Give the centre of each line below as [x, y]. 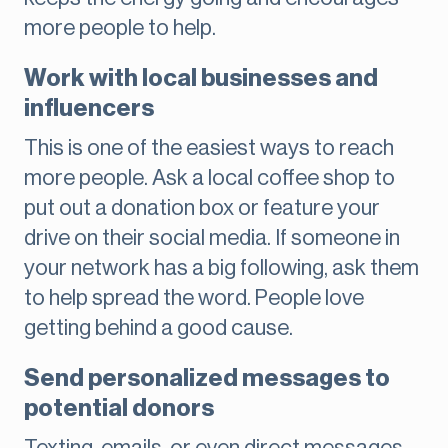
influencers [89, 108]
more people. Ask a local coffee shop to [209, 178]
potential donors [119, 408]
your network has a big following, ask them [221, 268]
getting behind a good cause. [158, 328]
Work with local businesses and [201, 78]
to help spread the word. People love [194, 298]
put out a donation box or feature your [202, 208]
